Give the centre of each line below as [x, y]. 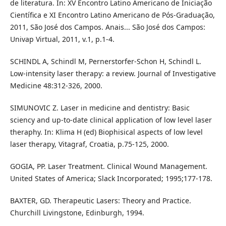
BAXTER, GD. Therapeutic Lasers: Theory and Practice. [100, 201]
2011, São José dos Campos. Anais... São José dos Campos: [107, 27]
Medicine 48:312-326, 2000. [56, 86]
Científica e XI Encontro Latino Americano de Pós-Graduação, [112, 15]
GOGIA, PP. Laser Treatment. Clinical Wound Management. [108, 166]
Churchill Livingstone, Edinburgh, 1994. [77, 213]
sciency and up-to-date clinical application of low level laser [111, 120]
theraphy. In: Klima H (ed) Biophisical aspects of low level [106, 132]
